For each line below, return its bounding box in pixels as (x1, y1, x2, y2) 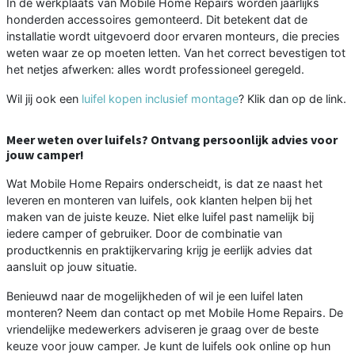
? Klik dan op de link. (239, 91, 346, 105)
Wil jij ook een (6, 91, 82, 105)
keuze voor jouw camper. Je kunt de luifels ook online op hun (6, 338, 330, 353)
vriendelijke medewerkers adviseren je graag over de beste (6, 322, 319, 336)
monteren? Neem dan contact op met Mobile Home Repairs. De (6, 305, 343, 319)
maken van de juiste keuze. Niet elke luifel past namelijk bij (6, 209, 314, 223)
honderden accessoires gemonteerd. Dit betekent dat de (6, 12, 307, 26)
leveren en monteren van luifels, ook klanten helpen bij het (6, 193, 312, 207)
